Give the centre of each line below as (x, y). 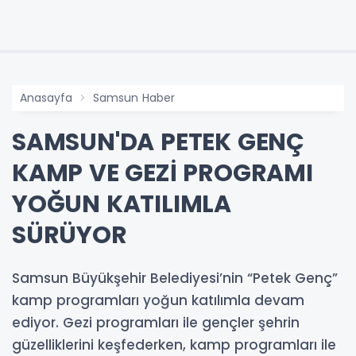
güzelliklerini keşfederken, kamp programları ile (174, 344)
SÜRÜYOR (70, 235)
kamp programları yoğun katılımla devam (158, 300)
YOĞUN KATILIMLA (122, 204)
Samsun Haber (134, 97)
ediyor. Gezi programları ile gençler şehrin (156, 322)
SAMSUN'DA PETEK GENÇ (158, 142)
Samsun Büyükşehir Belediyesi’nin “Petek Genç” (175, 278)
